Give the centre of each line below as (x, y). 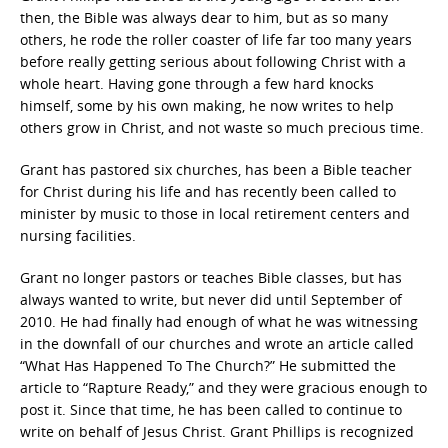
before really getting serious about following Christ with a (213, 61)
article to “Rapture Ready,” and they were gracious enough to (223, 387)
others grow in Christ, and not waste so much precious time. (222, 127)
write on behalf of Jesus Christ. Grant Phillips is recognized (217, 431)
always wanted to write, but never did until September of (211, 299)
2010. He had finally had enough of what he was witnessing (219, 321)
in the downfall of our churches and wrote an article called (217, 343)
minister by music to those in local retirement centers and (215, 213)
